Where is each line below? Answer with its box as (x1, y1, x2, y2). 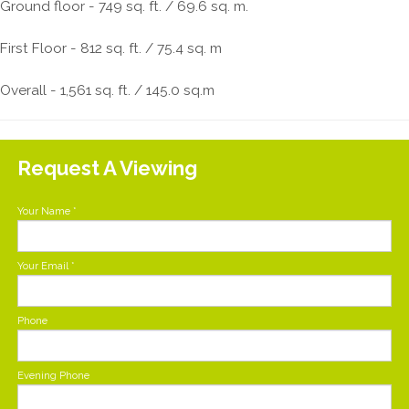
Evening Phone (17, 368, 89, 382)
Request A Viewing (17, 155, 197, 180)
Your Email (17, 258, 68, 272)
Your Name (17, 204, 70, 217)
